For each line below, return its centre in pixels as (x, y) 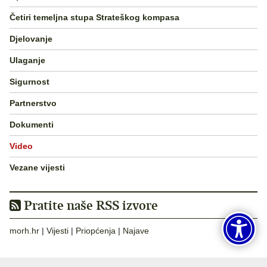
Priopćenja (96, 230)
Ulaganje (27, 60)
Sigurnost (30, 82)
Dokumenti (32, 125)
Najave (136, 230)
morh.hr (24, 230)
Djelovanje (31, 39)
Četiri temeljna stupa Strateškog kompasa (94, 18)
